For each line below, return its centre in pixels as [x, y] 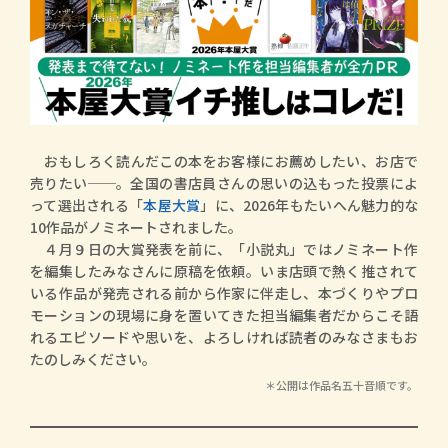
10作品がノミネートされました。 [136, 227]
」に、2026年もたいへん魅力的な [309, 205]
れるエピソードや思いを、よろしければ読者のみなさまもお [224, 337]
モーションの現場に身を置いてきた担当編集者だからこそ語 [224, 315]
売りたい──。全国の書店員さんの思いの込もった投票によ [224, 183]
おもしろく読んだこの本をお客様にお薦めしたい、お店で [224, 161]
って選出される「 [87, 205]
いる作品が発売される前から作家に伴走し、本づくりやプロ [224, 293]
